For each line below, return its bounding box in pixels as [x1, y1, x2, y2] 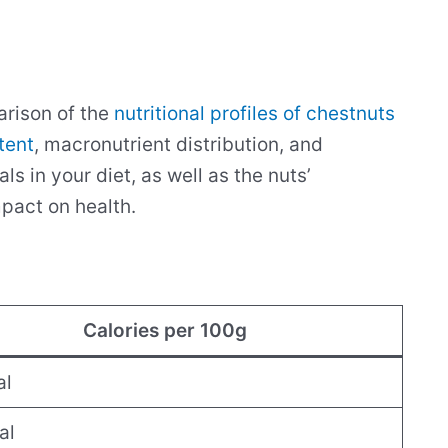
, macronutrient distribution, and [34, 132, 323, 156]
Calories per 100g [82, 319, 247, 343]
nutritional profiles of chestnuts [114, 101, 395, 125]
